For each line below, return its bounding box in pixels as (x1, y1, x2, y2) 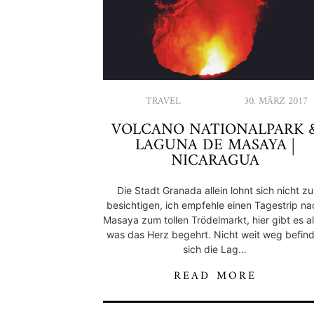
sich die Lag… (183, 243, 247, 255)
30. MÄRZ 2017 (243, 92, 308, 110)
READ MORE (173, 266, 257, 286)
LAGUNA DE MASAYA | (135, 131, 295, 159)
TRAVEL (146, 92, 182, 110)
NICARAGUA (170, 146, 259, 175)
